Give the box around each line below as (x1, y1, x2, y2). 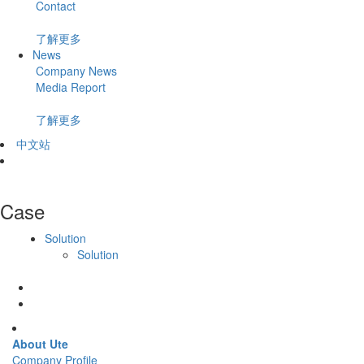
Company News (32, 62, 117, 79)
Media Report (32, 78, 106, 95)
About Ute (12, 335, 68, 352)
